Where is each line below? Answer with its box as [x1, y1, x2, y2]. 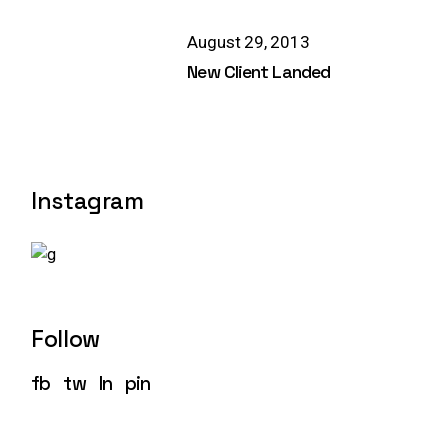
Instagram [31, 185, 144, 216]
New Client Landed [187, 59, 331, 83]
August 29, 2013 [187, 31, 310, 52]
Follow [31, 323, 100, 354]
